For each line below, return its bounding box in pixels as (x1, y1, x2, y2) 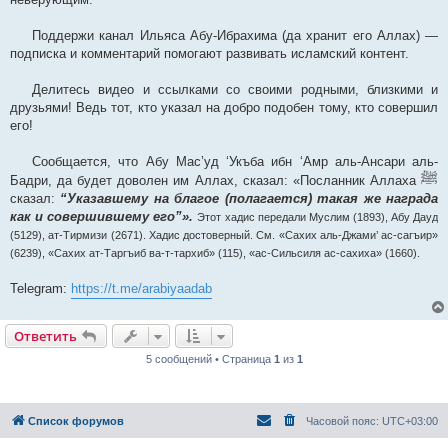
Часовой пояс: (306, 415, 382, 428)
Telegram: (10, 281, 71, 297)
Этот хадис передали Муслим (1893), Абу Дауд (197, 211, 439, 224)
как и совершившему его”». (10, 209, 198, 225)
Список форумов (28, 415, 124, 428)
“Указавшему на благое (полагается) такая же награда (60, 191, 439, 207)
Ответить (14, 327, 77, 346)
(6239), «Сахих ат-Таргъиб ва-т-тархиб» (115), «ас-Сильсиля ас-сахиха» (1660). (10, 247, 420, 260)
